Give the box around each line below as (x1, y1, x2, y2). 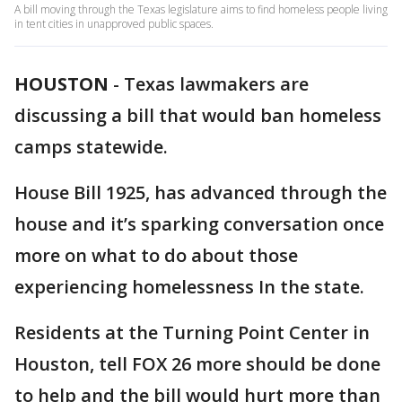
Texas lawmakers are (124, 72, 309, 96)
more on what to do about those (14, 243, 298, 267)
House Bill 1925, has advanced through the (14, 180, 387, 205)
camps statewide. (14, 135, 172, 159)
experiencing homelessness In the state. (14, 275, 364, 299)
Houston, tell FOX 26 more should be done (14, 352, 380, 376)
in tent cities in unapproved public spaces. (14, 16, 214, 31)
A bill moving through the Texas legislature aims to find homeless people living (14, 2, 388, 17)
